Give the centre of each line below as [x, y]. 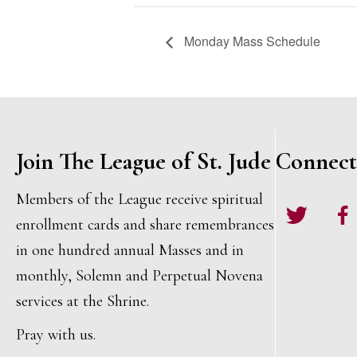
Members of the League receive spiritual [139, 200]
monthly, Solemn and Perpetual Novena [139, 276]
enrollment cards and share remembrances [145, 225]
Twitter [298, 207]
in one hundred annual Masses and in [130, 251]
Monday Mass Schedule [251, 41]
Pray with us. [56, 335]
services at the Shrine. [82, 302]
